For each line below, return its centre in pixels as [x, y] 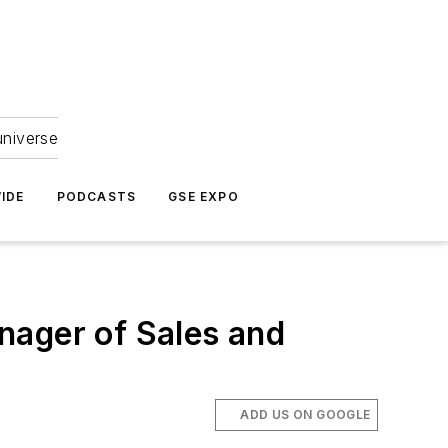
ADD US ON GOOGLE [305, 414]
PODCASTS [96, 196]
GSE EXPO [203, 196]
